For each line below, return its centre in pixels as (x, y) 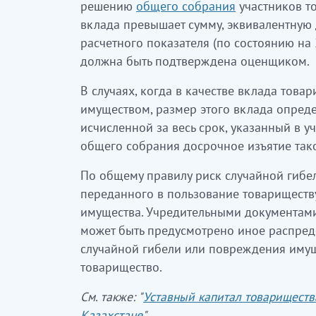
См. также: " (112, 297)
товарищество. (121, 267)
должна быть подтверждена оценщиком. (195, 61)
